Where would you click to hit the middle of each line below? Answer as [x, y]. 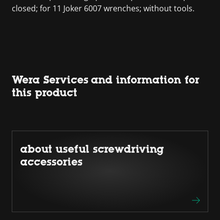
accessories [51, 162]
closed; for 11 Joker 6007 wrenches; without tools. [103, 8]
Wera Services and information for [106, 80]
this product [44, 93]
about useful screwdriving [92, 149]
